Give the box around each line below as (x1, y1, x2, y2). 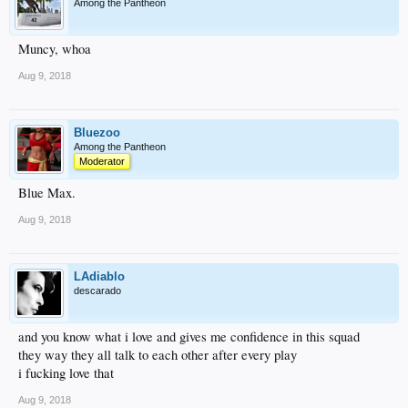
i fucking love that (18, 364, 114, 382)
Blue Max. (18, 184, 76, 202)
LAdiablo (74, 270, 125, 284)
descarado (74, 285, 121, 297)
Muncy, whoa (18, 40, 91, 58)
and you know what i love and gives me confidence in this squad (18, 328, 360, 346)
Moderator (79, 156, 125, 168)
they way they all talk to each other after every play (18, 346, 297, 364)
